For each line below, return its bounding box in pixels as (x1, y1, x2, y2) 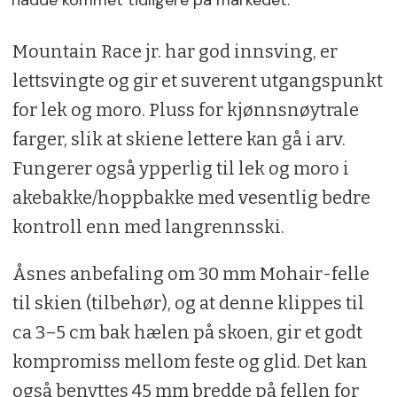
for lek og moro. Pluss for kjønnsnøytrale (12, 99, 359, 121)
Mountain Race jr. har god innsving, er (12, 41, 338, 62)
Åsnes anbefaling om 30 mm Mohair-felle (12, 262, 370, 284)
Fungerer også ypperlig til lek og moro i (12, 158, 349, 179)
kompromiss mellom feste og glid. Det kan (12, 350, 368, 372)
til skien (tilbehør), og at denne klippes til (12, 292, 364, 314)
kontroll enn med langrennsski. (12, 216, 284, 237)
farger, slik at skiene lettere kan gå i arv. (12, 128, 346, 150)
